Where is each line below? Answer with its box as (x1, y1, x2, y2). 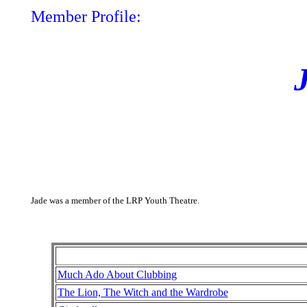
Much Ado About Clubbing (57, 269, 177, 280)
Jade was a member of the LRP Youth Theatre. (30, 195, 199, 206)
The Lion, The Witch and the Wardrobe (57, 286, 228, 298)
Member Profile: (30, 8, 141, 25)
